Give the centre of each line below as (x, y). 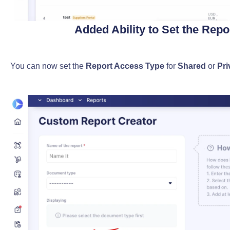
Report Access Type (125, 66)
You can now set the (48, 66)
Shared (191, 66)
